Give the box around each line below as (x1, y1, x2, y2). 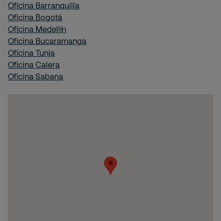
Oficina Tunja (8, 48, 55, 57)
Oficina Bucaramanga (8, 36, 86, 45)
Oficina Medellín (8, 24, 66, 34)
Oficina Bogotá (8, 12, 62, 22)
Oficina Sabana (8, 72, 63, 81)
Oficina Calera (8, 60, 60, 69)
